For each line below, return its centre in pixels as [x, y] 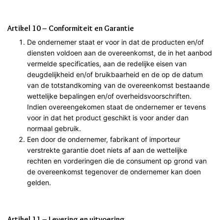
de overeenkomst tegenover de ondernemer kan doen [114, 171]
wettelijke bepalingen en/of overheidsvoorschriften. [109, 96]
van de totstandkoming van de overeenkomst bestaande [118, 85]
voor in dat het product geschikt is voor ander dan [108, 117]
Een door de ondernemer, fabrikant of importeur [104, 139]
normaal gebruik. [54, 128]
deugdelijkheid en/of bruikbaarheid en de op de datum [115, 74]
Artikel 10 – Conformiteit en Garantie [71, 28]
